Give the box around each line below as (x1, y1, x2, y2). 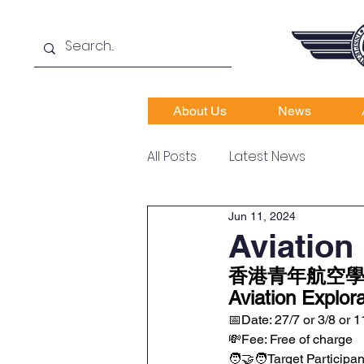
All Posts (147, 147, 197, 166)
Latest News (229, 147, 305, 166)
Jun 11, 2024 (228, 209, 296, 223)
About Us (173, 103, 227, 119)
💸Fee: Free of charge (228, 331, 353, 347)
